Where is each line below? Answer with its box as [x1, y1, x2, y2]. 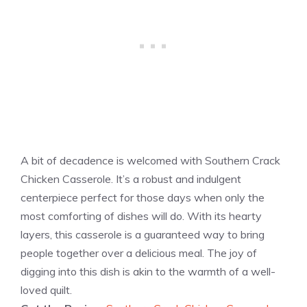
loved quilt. [21, 283, 72, 297]
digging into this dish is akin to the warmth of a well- [21, 265, 275, 279]
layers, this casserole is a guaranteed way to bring [21, 228, 265, 242]
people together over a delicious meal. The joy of [21, 246, 257, 260]
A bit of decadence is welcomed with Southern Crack [21, 153, 280, 168]
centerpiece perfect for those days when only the [21, 191, 265, 205]
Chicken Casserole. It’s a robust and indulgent [21, 172, 241, 186]
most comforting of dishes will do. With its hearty [21, 209, 262, 223]
